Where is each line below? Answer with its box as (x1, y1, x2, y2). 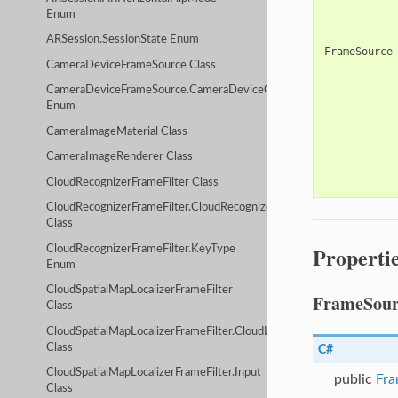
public (333, 371, 376, 386)
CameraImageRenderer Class (46, 151, 194, 163)
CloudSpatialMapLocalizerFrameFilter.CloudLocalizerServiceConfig (46, 325, 379, 338)
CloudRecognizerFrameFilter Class (46, 176, 219, 188)
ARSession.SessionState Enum (46, 34, 200, 46)
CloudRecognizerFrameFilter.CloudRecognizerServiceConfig (46, 202, 347, 214)
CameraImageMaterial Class (46, 125, 188, 138)
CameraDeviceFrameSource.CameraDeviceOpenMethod (46, 84, 332, 97)
